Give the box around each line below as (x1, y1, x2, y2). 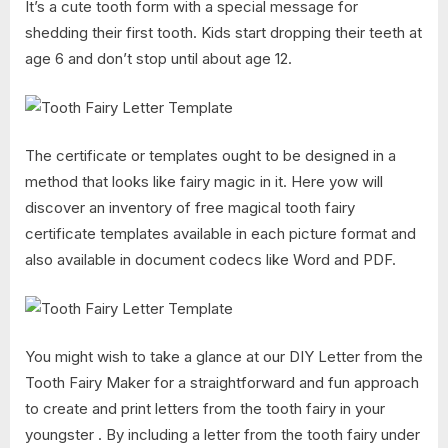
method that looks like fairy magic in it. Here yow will (25, 172, 383, 192)
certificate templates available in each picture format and (25, 224, 416, 244)
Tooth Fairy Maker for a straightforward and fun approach (25, 373, 419, 393)
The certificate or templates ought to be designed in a (25, 146, 396, 166)
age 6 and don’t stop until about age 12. (25, 49, 292, 69)
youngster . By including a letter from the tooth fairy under (25, 425, 420, 445)
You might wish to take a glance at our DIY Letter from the (25, 347, 423, 367)
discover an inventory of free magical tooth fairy (25, 198, 355, 218)
